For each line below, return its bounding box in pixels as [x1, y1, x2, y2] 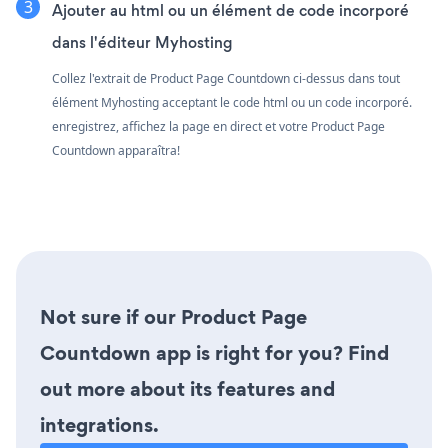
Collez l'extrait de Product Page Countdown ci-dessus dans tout [52, 69, 400, 87]
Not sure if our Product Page [40, 302, 307, 331]
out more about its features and [40, 374, 335, 403]
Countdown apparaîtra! [52, 141, 180, 159]
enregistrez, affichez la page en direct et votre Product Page [52, 117, 385, 135]
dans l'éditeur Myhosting [52, 31, 232, 53]
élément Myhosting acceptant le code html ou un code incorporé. [52, 93, 412, 111]
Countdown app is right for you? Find [40, 338, 389, 367]
